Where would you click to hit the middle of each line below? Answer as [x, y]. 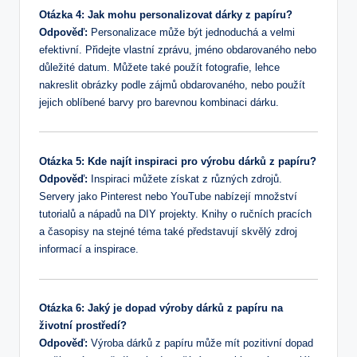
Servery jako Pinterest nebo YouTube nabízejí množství [168, 196]
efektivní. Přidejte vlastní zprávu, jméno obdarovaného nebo [178, 49]
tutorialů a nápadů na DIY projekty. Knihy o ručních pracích [175, 214]
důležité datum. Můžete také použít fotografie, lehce [159, 67]
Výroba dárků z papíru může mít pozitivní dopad [200, 343]
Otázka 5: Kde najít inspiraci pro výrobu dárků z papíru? [178, 161]
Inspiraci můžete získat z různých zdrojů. [185, 178]
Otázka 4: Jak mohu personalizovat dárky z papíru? [166, 14]
